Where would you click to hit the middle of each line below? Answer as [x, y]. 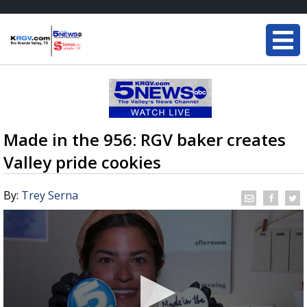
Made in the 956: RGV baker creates [145, 139]
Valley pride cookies [82, 162]
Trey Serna [50, 195]
